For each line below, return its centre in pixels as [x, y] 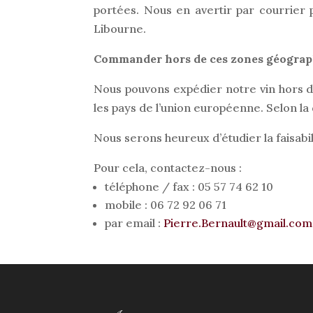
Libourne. [120, 29]
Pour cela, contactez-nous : [168, 168]
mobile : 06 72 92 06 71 [166, 205]
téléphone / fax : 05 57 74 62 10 [189, 187]
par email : [134, 223]
